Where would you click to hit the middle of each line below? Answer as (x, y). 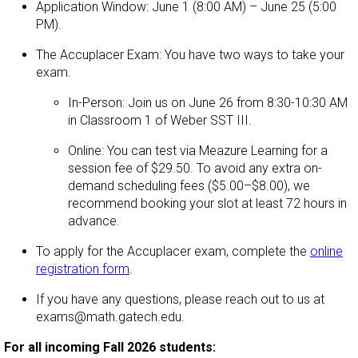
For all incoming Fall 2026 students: (110, 348)
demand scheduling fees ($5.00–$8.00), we (189, 186)
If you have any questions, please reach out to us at (180, 300)
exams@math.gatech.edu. (112, 317)
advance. (94, 221)
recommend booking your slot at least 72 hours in (207, 204)
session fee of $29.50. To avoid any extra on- (195, 169)
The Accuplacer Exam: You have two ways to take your (190, 55)
